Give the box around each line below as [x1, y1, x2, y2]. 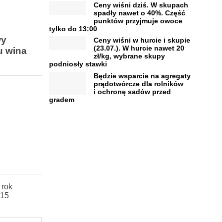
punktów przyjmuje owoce [93, 16, 182, 25]
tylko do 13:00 [49, 24, 97, 33]
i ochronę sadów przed [93, 87, 171, 96]
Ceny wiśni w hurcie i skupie [93, 36, 190, 44]
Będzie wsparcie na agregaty [93, 71, 191, 80]
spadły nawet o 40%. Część [93, 8, 185, 17]
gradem [49, 95, 74, 104]
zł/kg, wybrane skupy [93, 52, 165, 60]
